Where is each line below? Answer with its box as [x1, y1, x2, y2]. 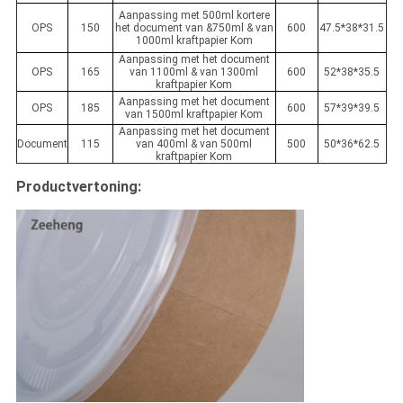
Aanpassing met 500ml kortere [118, 9, 270, 22]
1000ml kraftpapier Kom [135, 34, 253, 48]
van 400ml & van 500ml [136, 138, 253, 151]
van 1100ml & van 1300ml [130, 66, 259, 79]
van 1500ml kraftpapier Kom [125, 108, 264, 121]
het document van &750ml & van [114, 22, 273, 35]
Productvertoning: [15, 178, 141, 196]
